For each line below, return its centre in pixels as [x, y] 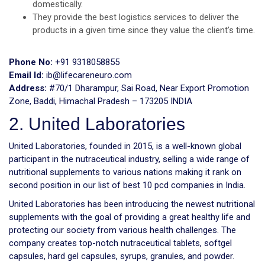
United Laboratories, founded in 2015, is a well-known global [125, 146]
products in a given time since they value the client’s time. [144, 30]
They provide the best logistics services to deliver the [136, 17]
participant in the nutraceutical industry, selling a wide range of [129, 159]
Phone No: [31, 62]
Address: [29, 88]
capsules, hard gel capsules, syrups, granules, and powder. [122, 256]
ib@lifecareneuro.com [90, 75]
